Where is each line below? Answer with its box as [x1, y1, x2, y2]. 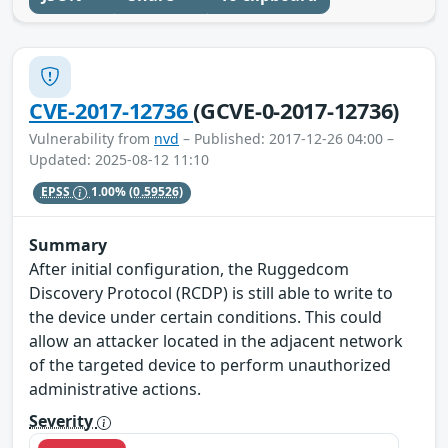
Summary [29, 234, 107, 257]
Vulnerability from [29, 128, 154, 148]
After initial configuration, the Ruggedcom [29, 258, 349, 281]
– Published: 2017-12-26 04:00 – [179, 128, 394, 148]
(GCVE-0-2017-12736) [193, 95, 400, 125]
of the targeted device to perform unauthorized [29, 354, 391, 377]
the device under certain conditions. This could [29, 306, 382, 329]
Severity [29, 410, 97, 433]
